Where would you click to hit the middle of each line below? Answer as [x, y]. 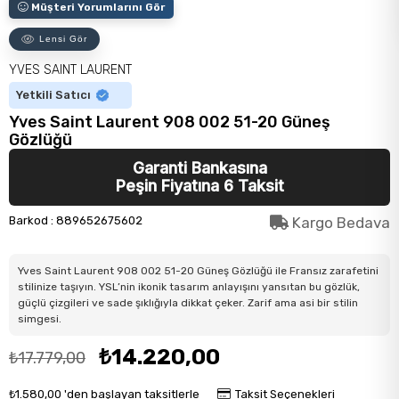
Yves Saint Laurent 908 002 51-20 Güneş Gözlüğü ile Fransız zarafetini [198, 271]
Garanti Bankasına [199, 168]
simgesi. [40, 319]
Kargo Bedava [339, 223]
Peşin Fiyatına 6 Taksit [199, 186]
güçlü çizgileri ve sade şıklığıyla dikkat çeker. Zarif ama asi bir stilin [188, 303]
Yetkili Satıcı [53, 95]
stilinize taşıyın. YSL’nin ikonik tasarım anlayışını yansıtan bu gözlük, [189, 287]
